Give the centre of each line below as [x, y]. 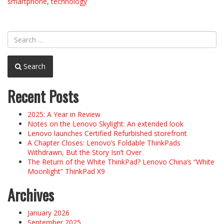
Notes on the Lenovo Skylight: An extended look [105, 124]
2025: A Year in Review [64, 114]
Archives [31, 195]
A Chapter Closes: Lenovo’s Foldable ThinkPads [104, 143]
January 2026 [48, 213]
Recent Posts [43, 96]
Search [33, 66]
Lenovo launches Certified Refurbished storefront [107, 133]
